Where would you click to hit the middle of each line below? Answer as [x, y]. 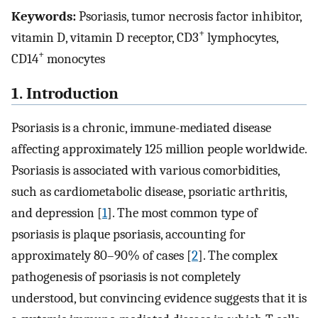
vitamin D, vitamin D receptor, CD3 [105, 37]
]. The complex [238, 256]
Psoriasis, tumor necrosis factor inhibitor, [189, 16]
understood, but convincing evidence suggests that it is [159, 298]
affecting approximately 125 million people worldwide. [159, 149]
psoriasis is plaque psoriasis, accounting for [128, 235]
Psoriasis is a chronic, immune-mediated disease [141, 128]
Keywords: [44, 16]
